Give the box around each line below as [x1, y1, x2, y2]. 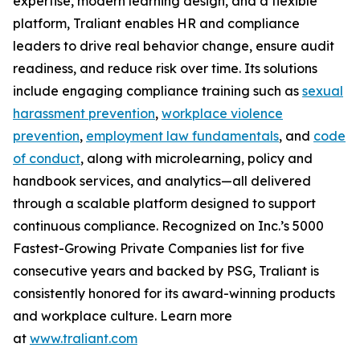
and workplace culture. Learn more [13, 308, 232, 324]
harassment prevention [13, 105, 155, 121]
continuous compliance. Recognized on [13, 218, 258, 234]
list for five [237, 240, 305, 256]
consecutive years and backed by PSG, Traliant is [13, 263, 319, 279]
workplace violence [162, 105, 283, 121]
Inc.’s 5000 [258, 218, 324, 234]
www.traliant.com [30, 330, 137, 346]
